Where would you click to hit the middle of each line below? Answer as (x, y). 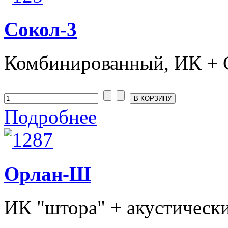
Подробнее (50, 117)
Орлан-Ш (48, 174)
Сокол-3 (40, 30)
